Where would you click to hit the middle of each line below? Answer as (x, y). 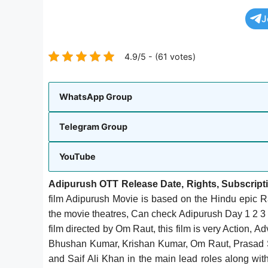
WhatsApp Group (96, 97)
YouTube (77, 157)
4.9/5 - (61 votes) (160, 56)
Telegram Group (93, 127)
